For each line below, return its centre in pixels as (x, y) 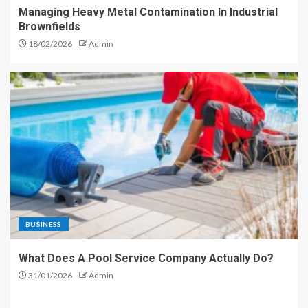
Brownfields (49, 26)
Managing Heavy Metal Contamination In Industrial (148, 12)
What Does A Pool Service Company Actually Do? (146, 258)
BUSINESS (44, 224)
